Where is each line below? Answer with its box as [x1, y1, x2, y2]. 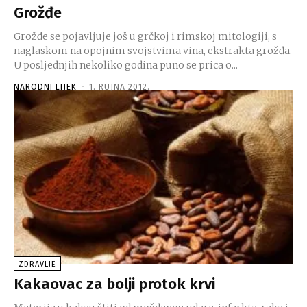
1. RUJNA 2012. [89, 82, 150, 92]
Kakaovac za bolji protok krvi [14, 274, 215, 293]
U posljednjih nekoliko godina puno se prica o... [14, 58, 238, 71]
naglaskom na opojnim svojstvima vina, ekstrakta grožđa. [14, 44, 292, 57]
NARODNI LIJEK [14, 82, 77, 92]
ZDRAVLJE [19, 259, 56, 269]
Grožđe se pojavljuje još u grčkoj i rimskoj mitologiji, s [14, 29, 277, 42]
